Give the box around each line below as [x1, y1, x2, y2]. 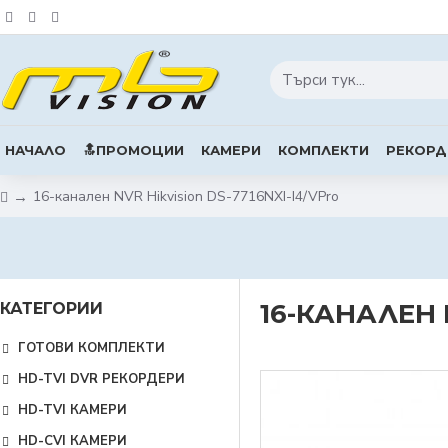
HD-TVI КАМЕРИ [18, 401, 127, 419]
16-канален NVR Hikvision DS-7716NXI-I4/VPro [33, 186, 339, 206]
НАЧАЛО [5, 141, 66, 158]
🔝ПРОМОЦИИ [83, 141, 184, 158]
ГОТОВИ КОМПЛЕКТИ [18, 339, 165, 357]
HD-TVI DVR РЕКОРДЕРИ [18, 370, 185, 388]
